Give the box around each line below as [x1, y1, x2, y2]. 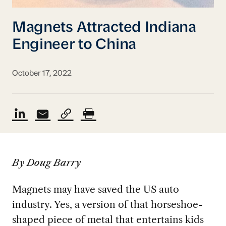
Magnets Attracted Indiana [12, 21, 196, 36]
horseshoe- [148, 198, 203, 211]
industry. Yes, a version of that [12, 198, 148, 211]
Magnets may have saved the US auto [12, 183, 179, 196]
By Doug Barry [12, 156, 81, 169]
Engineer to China [12, 38, 137, 53]
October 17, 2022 [12, 69, 72, 78]
